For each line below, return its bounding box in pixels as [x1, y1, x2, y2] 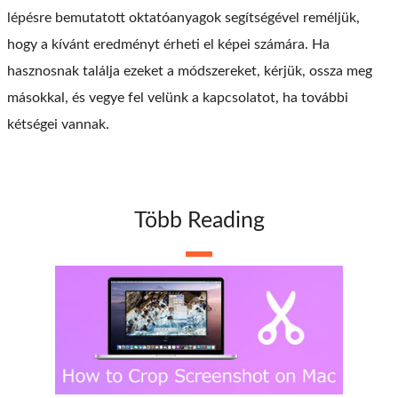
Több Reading [133, 209, 265, 232]
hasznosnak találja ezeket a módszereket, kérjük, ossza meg [7, 63, 372, 78]
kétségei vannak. [7, 116, 109, 131]
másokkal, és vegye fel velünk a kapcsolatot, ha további [7, 90, 348, 105]
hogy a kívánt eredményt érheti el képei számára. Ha [7, 36, 330, 52]
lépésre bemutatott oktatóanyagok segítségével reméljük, [7, 10, 360, 25]
